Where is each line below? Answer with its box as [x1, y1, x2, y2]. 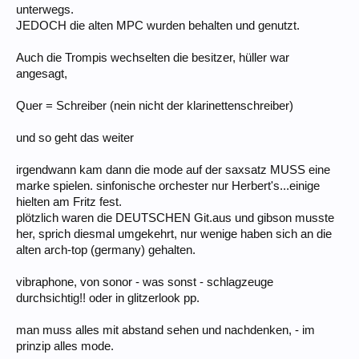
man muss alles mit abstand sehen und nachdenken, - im [16, 323, 315, 337]
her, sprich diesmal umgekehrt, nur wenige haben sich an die [16, 227, 332, 240]
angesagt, [16, 67, 67, 80]
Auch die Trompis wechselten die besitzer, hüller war [16, 50, 289, 64]
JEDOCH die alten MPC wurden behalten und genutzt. [16, 18, 300, 32]
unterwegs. [16, 2, 74, 16]
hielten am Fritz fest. [16, 195, 122, 208]
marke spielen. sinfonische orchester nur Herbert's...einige [16, 179, 320, 192]
